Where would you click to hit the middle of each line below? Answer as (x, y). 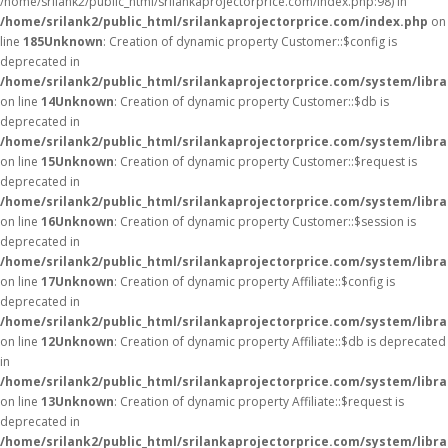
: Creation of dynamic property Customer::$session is (265, 221)
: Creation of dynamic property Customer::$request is (265, 161)
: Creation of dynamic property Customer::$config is (250, 41)
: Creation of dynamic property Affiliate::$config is (254, 281)
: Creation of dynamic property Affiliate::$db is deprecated (280, 341)
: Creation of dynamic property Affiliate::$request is (259, 401)
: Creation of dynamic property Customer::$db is (251, 101)
